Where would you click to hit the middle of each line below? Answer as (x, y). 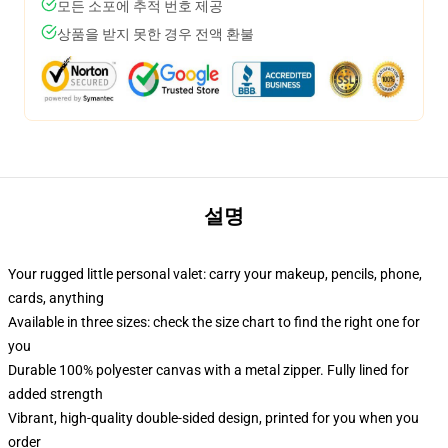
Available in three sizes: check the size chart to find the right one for (214, 322)
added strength (55, 394)
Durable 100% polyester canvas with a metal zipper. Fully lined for (208, 370)
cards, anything (56, 298)
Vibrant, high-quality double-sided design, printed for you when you (213, 418)
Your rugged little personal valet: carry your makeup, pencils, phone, (215, 274)
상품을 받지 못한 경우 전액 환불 (155, 34)
